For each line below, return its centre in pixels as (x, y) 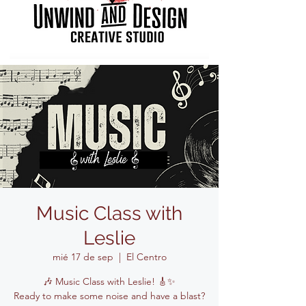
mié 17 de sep (83, 257)
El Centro (146, 257)
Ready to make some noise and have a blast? (109, 296)
